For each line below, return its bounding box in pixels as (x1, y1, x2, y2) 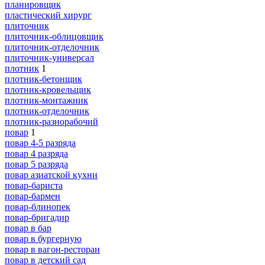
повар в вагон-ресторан (5, 244, 100, 254)
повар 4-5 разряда (5, 137, 76, 148)
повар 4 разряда (5, 148, 68, 159)
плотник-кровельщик (5, 84, 91, 95)
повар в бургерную (5, 233, 82, 244)
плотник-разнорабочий (5, 116, 98, 127)
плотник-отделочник (5, 105, 89, 116)
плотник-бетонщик (5, 73, 82, 84)
